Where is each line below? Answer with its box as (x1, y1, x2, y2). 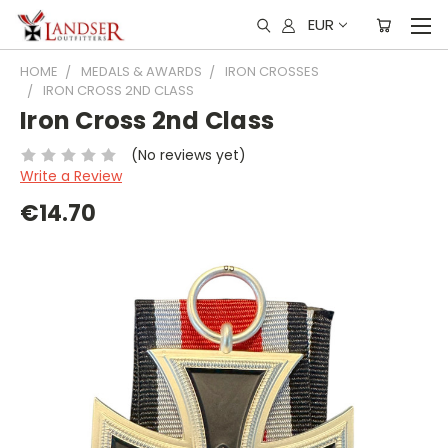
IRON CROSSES (225, 62, 319, 81)
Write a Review (20, 165, 122, 186)
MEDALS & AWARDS (81, 62, 202, 81)
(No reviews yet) (130, 144, 246, 165)
